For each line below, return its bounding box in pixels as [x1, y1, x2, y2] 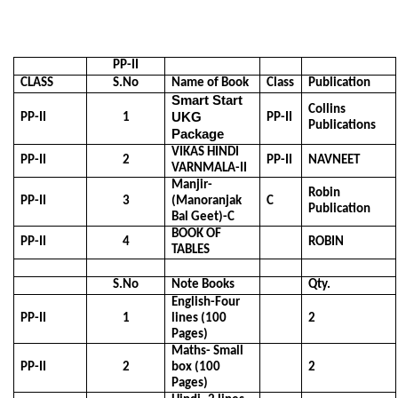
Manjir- [171, 178, 213, 192]
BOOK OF [171, 227, 222, 241]
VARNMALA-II [171, 161, 248, 175]
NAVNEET [308, 153, 361, 167]
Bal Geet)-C [171, 210, 235, 224]
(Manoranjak [171, 194, 243, 208]
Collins [308, 102, 346, 116]
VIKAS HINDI [171, 145, 240, 159]
